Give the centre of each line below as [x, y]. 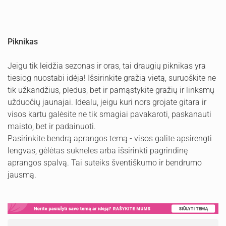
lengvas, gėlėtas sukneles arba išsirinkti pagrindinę [98, 151]
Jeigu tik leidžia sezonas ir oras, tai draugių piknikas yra [107, 66]
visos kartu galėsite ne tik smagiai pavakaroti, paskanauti [109, 114]
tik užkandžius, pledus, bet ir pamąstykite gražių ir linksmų [111, 90]
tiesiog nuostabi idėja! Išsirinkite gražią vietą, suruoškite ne [112, 78]
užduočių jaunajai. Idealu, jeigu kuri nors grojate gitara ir [107, 102]
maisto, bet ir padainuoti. [52, 126]
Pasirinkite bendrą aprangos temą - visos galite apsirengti [110, 138]
